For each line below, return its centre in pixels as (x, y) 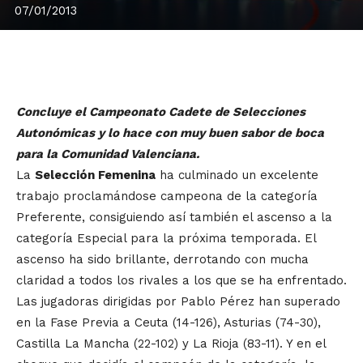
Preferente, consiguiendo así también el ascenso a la (174, 218)
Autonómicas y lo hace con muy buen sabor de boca (170, 133)
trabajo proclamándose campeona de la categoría (167, 196)
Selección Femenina (95, 175)
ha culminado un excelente (237, 175)
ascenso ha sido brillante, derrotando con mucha (162, 260)
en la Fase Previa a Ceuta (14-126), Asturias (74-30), (169, 323)
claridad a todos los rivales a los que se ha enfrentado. (181, 281)
